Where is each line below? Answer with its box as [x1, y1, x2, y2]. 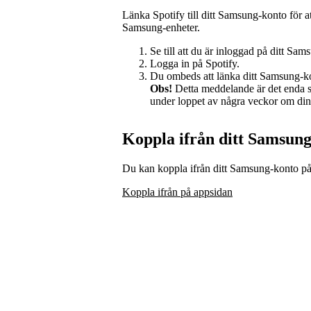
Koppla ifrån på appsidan [122, 185, 233, 198]
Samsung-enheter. [122, 21, 200, 33]
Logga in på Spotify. [150, 57, 239, 69]
